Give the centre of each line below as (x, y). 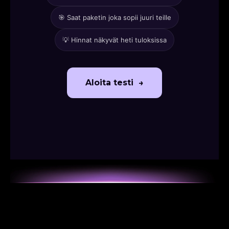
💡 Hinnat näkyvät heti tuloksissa (114, 40)
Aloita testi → (114, 83)
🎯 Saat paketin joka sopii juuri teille (114, 17)
